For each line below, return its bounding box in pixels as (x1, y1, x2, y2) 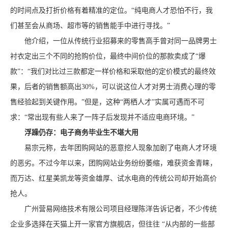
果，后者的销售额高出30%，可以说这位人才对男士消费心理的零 (10, 83, 216, 91)
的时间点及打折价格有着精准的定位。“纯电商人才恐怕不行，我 (10, 7, 213, 14)
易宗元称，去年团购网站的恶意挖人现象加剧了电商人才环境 (10, 144, 217, 152)
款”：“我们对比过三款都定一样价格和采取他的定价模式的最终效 (10, 68, 216, 75)
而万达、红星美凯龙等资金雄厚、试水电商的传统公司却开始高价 (10, 175, 217, 182)
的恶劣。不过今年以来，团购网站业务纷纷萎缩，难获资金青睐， (10, 159, 217, 167)
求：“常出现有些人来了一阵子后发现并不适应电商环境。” (10, 113, 194, 121)
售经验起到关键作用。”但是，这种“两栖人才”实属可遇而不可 (10, 98, 205, 106)
